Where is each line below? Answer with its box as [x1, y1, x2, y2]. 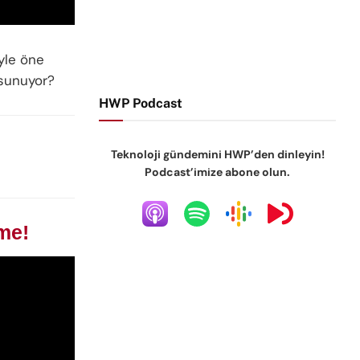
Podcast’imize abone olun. [145, 165, 291, 179]
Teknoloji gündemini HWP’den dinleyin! [110, 147, 325, 162]
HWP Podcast [99, 96, 183, 111]
